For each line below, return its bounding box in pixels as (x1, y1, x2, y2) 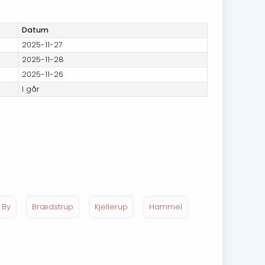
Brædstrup (32, 202, 73, 212)
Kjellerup (95, 202, 128, 212)
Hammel (149, 202, 182, 212)
